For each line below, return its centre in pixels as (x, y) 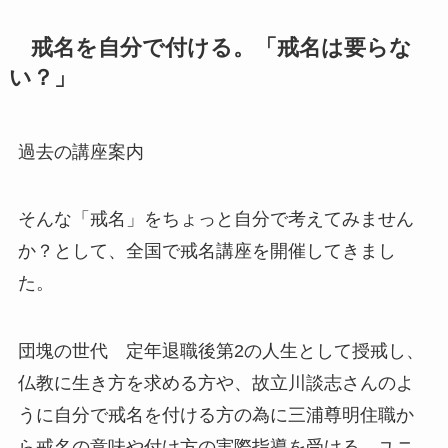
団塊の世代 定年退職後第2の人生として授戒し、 (220, 351)
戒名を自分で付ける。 (131, 47)
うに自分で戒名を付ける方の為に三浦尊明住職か (215, 415)
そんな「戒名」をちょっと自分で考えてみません (215, 219)
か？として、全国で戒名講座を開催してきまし (206, 251)
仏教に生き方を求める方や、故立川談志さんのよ (215, 383)
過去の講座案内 (80, 151)
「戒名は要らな (333, 47)
